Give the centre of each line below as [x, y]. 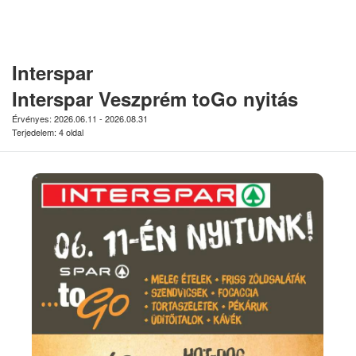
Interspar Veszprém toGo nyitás [155, 99]
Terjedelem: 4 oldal [48, 132]
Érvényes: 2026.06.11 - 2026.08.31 [80, 119]
